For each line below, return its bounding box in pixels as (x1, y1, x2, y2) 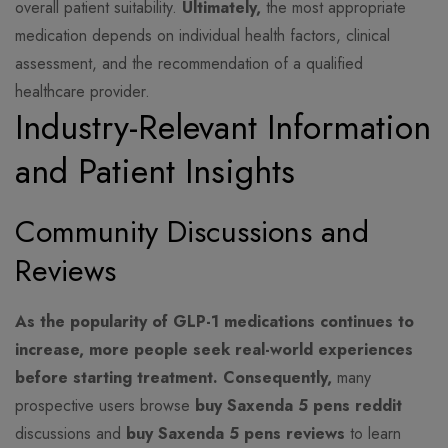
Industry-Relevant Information (15, 103, 431, 153)
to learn (345, 422, 401, 446)
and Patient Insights (15, 147, 295, 197)
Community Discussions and (15, 210, 369, 254)
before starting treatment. (15, 366, 218, 390)
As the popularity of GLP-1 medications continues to (15, 310, 414, 334)
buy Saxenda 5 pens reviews (126, 422, 345, 446)
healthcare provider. (15, 80, 150, 104)
